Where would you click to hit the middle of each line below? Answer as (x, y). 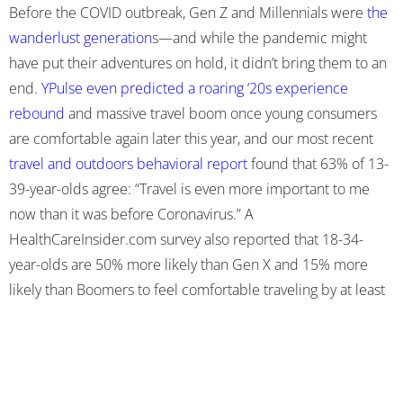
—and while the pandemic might (263, 37)
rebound (37, 113)
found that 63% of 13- (318, 163)
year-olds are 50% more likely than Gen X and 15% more (188, 264)
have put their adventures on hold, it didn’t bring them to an (198, 63)
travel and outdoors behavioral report (128, 163)
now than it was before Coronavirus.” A (131, 214)
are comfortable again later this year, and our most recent (191, 138)
